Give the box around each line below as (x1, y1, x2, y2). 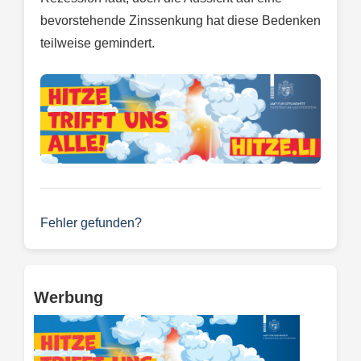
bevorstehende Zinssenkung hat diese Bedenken (40, 14, 321, 28)
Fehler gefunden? (40, 216, 142, 230)
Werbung (34, 288, 103, 307)
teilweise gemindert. (40, 36, 155, 51)
